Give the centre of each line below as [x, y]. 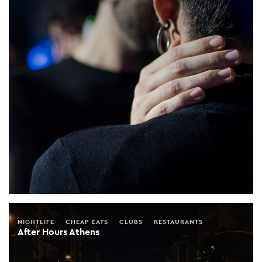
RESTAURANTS [178, 221]
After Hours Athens [58, 232]
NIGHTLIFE [36, 221]
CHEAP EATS [87, 221]
